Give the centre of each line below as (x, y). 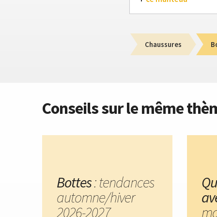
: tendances (123, 182)
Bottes (74, 182)
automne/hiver (96, 197)
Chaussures (163, 44)
